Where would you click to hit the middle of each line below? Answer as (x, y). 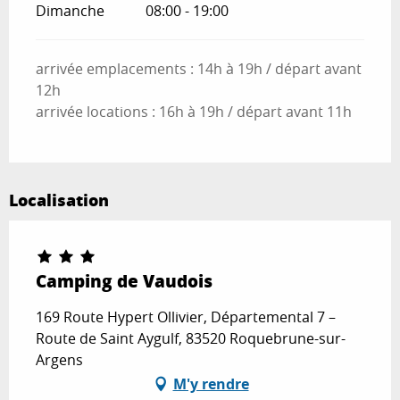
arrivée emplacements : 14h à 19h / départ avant (199, 69)
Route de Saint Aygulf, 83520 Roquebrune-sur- (191, 339)
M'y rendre (211, 384)
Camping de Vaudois (124, 281)
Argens (59, 360)
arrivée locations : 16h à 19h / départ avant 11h (194, 112)
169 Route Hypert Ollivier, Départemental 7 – (186, 317)
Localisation (59, 200)
